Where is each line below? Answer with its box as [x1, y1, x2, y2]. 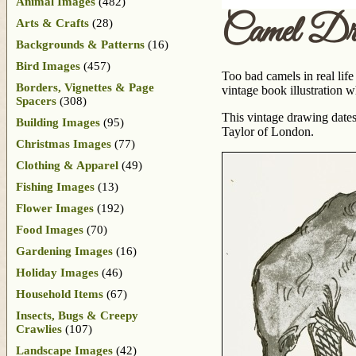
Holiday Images [16, 265, 99, 279]
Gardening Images [16, 244, 113, 257]
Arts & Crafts [16, 16, 89, 29]
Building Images [16, 115, 100, 129]
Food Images [16, 222, 83, 236]
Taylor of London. [222, 125, 314, 139]
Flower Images [16, 201, 94, 215]
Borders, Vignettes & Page [16, 80, 154, 94]
